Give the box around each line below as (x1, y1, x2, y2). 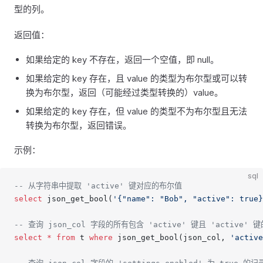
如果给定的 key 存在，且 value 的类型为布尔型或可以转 (26, 73, 247, 84)
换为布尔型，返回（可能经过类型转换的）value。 (26, 87, 223, 98)
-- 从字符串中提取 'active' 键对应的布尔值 (14, 181, 182, 190)
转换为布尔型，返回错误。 (26, 120, 131, 131)
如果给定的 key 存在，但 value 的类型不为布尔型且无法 (26, 106, 247, 117)
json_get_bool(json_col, (113, 233, 230, 242)
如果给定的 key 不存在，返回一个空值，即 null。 (26, 54, 219, 65)
